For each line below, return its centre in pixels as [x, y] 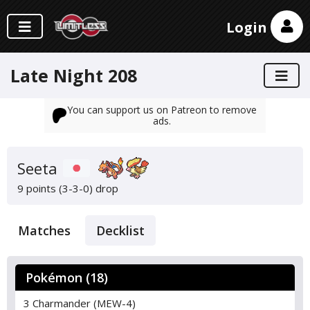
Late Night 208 [74, 75]
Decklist [120, 230]
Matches [44, 230]
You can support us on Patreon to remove [162, 110]
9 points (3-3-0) [55, 188]
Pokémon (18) [67, 277]
